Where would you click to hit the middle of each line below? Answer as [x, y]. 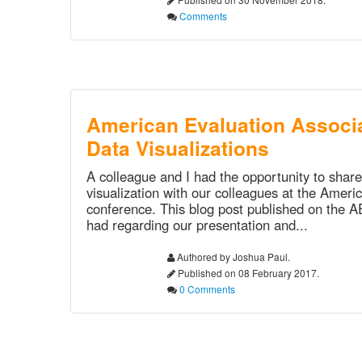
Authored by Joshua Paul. [232, 257]
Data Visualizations [178, 148]
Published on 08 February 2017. [247, 273]
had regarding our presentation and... [197, 225]
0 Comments [207, 289]
